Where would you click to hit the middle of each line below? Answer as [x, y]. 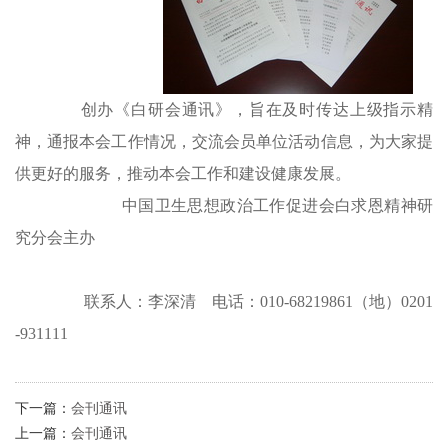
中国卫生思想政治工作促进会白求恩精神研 [277, 205]
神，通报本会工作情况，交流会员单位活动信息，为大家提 [224, 141]
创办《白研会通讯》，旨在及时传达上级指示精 [257, 109]
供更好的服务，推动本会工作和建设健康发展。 [183, 173]
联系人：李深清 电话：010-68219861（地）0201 [258, 301]
